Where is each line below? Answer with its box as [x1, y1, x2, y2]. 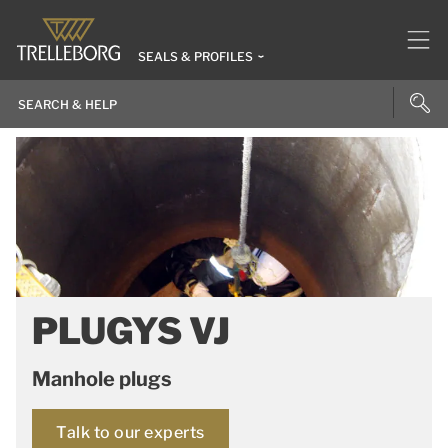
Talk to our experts [56, 423, 205, 442]
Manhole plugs [32, 367, 172, 391]
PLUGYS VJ [32, 309, 244, 353]
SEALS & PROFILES [138, 49, 253, 64]
